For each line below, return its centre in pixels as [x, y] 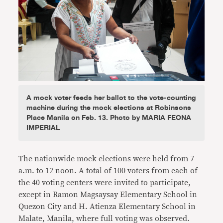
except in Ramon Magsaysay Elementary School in [108, 194]
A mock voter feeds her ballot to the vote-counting [111, 98]
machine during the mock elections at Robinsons [109, 108]
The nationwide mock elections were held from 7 [107, 159]
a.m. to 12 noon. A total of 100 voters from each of [108, 170]
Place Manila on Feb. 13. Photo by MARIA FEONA [109, 117]
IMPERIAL [43, 127]
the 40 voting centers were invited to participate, [105, 182]
